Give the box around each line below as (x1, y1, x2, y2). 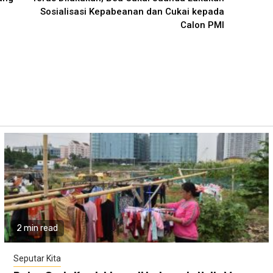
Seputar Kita (13, 253, 61, 264)
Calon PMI (180, 19, 224, 30)
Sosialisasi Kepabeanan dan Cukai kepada (40, 6, 224, 17)
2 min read (16, 223, 58, 234)
